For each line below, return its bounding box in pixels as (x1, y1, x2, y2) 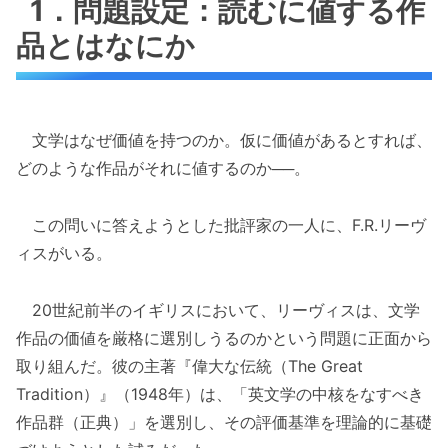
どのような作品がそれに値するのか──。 (16, 158, 310, 179)
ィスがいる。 (16, 243, 112, 264)
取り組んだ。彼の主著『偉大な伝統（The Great (16, 355, 363, 376)
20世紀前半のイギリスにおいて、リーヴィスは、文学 (16, 299, 420, 320)
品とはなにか (16, 27, 195, 63)
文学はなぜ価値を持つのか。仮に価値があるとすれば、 (16, 130, 432, 151)
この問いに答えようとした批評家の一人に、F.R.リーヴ (16, 215, 426, 236)
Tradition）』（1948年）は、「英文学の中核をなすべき (16, 383, 424, 404)
